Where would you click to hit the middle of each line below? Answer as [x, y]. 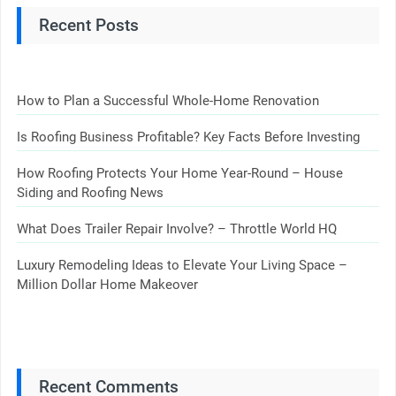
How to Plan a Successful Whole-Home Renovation [168, 100]
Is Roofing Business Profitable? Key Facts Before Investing [188, 137]
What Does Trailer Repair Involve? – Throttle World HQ [176, 228]
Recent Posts [88, 25]
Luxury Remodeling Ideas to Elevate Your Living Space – [182, 265]
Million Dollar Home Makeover [107, 284]
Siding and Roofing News [90, 192]
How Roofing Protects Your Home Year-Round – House [179, 173]
